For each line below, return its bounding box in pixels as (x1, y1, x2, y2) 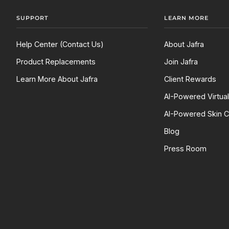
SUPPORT (16, 14, 49, 22)
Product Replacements (16, 57, 96, 66)
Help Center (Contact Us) (16, 40, 104, 49)
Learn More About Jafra (16, 75, 98, 84)
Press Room (164, 144, 207, 153)
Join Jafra (164, 57, 198, 66)
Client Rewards (164, 75, 216, 84)
